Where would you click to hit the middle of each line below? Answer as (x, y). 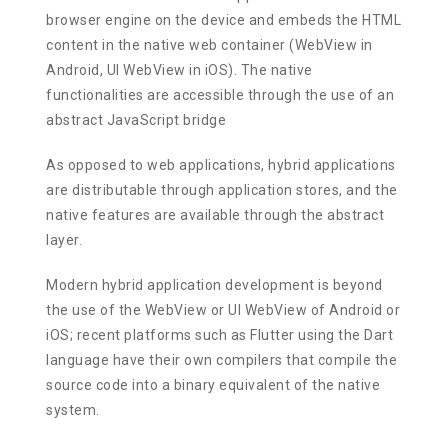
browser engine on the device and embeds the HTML (224, 19)
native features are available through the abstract (215, 214)
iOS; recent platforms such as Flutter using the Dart (220, 334)
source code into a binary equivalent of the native (213, 384)
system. (73, 409)
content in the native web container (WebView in (209, 44)
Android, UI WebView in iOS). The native (179, 69)
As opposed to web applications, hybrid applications (221, 164)
